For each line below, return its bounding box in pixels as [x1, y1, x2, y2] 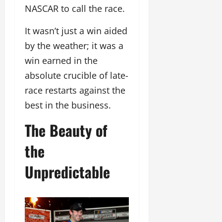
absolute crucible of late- [25, 69, 128, 81]
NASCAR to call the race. [25, 2, 125, 14]
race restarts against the [25, 84, 125, 96]
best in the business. [25, 99, 111, 111]
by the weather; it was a [25, 39, 123, 52]
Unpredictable [25, 160, 110, 183]
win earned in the [25, 54, 98, 66]
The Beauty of [25, 118, 108, 141]
